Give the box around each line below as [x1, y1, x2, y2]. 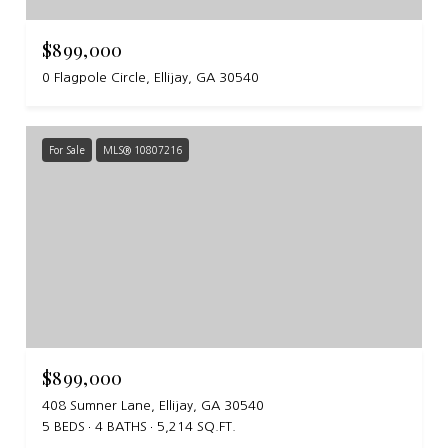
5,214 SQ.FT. [157, 420, 236, 434]
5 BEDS [42, 420, 85, 434]
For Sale [49, 144, 85, 155]
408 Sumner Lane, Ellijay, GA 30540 [42, 399, 264, 413]
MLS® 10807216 [103, 144, 182, 155]
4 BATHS [95, 420, 147, 434]
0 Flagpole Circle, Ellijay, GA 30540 [42, 70, 259, 84]
